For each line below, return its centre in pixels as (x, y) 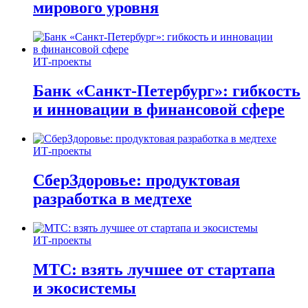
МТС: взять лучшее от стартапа (154, 269)
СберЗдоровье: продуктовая (136, 180)
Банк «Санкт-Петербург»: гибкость (167, 91)
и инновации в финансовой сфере (159, 110)
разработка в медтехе (112, 198)
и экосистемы (85, 288)
